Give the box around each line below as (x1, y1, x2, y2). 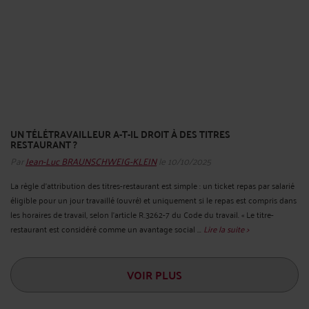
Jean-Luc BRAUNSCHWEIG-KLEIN (26, 151, 157, 169)
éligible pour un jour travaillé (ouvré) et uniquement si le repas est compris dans (10, 192, 297, 207)
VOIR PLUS (127, 264, 182, 285)
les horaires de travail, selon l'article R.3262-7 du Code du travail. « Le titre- (10, 206, 274, 221)
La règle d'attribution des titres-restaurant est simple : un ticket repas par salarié (10, 177, 295, 192)
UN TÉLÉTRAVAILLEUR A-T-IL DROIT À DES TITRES (10, 125, 230, 143)
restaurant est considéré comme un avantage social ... (10, 221, 203, 236)
